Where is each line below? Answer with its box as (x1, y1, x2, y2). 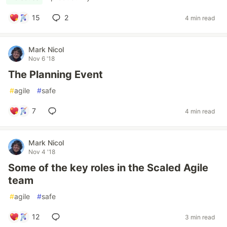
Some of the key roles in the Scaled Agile (8, 162, 208, 174)
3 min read (185, 213, 215, 221)
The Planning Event (8, 68, 103, 81)
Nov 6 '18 (28, 55, 55, 62)
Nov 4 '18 (28, 148, 55, 156)
